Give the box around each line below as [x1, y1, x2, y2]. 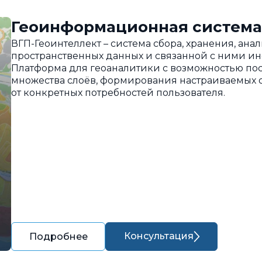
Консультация [123, 230, 194, 242]
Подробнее [29, 230, 88, 242]
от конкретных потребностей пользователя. [11, 87, 225, 98]
